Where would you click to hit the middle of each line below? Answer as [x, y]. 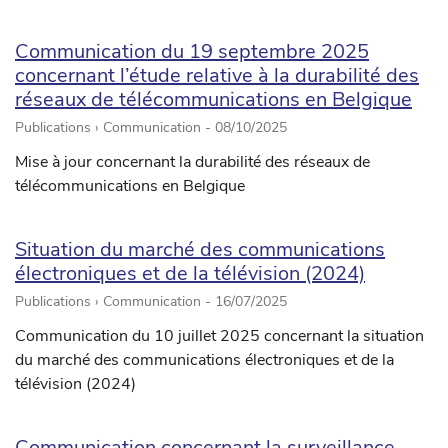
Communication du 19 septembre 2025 [192, 52]
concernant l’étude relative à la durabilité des [217, 76]
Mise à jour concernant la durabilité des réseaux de [192, 162]
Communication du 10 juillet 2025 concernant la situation [219, 336]
